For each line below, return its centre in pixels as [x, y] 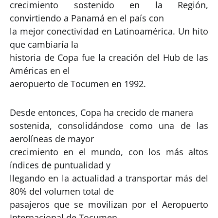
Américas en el [40, 70]
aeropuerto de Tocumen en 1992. [79, 83]
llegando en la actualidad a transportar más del [109, 178]
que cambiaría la [44, 44]
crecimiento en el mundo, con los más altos [109, 152]
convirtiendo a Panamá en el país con [87, 18]
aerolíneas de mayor [52, 138]
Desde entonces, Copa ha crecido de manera [101, 112]
